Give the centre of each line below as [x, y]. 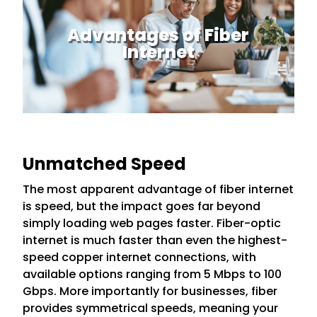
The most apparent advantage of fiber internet [158, 189]
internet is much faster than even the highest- [155, 240]
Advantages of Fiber [158, 35]
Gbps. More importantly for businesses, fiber [150, 291]
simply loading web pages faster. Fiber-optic [152, 223]
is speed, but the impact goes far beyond [142, 206]
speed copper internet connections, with [140, 257]
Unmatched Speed [105, 163]
